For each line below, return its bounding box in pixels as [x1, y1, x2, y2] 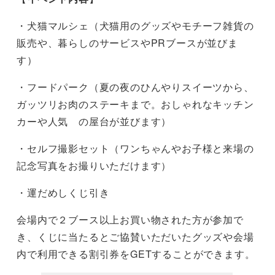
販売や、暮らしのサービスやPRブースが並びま [17, 35, 238, 50]
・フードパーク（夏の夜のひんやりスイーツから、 [17, 79, 254, 94]
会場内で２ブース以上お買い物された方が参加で [17, 212, 244, 227]
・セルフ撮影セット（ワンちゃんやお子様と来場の [17, 141, 254, 155]
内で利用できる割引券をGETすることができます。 [17, 246, 255, 261]
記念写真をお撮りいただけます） [17, 158, 172, 172]
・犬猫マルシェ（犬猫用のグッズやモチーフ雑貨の [17, 18, 254, 33]
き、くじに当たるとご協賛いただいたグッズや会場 [17, 229, 254, 244]
